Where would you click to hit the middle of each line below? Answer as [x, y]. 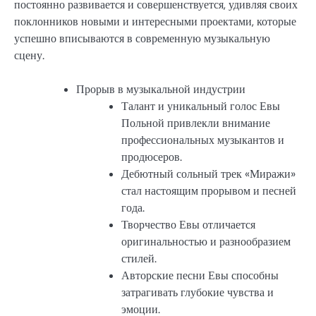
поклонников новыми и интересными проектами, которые [155, 21]
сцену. [29, 55]
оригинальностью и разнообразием [206, 241]
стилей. [139, 258]
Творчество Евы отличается [188, 224]
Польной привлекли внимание [196, 123]
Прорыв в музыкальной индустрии [161, 89]
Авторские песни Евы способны [200, 275]
